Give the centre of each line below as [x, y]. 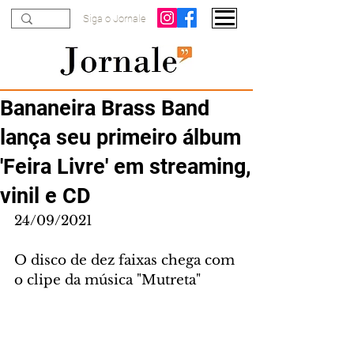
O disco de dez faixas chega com [126, 260]
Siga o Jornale [115, 19]
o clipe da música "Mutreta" [107, 280]
